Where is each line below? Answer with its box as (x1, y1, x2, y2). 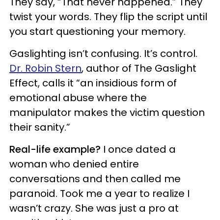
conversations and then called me (9, 172, 181, 186)
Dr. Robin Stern (9, 61, 82, 75)
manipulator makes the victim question (9, 106, 205, 119)
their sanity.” (9, 120, 70, 134)
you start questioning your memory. (9, 25, 186, 38)
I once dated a (101, 142, 176, 156)
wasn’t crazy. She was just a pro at (9, 201, 179, 215)
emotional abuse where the (9, 91, 147, 105)
